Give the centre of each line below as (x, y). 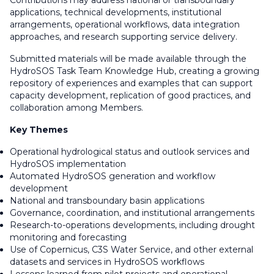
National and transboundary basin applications (107, 201)
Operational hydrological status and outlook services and (130, 152)
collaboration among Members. (76, 108)
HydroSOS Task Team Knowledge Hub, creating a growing (135, 71)
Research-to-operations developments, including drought (132, 225)
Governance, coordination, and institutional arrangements (132, 213)
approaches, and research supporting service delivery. (124, 37)
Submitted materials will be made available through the (128, 59)
